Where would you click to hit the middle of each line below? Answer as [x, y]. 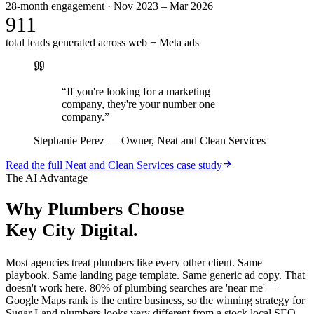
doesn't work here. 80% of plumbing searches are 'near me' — [142, 288]
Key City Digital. [72, 231]
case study [198, 165]
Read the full [35, 165]
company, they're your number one [138, 104]
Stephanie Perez [69, 140]
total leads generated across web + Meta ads [102, 42]
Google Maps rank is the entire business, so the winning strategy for [155, 301]
